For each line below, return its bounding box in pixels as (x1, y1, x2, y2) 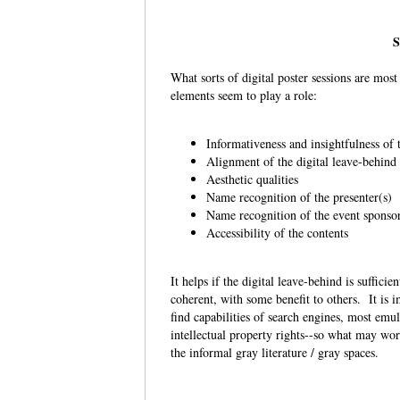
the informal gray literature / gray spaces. (171, 344, 387, 362)
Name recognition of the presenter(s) (206, 188, 393, 206)
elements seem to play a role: (171, 87, 326, 104)
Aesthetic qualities (206, 171, 304, 188)
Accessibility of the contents (206, 224, 354, 242)
